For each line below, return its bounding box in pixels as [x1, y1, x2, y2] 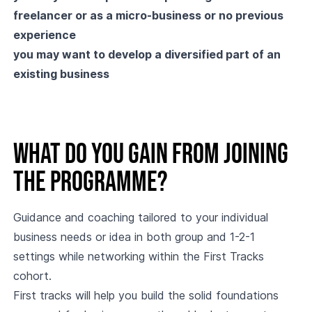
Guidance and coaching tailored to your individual [13, 210, 268, 224]
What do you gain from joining [13, 138, 288, 171]
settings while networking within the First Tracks [13, 249, 264, 263]
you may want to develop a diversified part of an [13, 47, 281, 61]
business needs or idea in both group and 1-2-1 [13, 230, 255, 244]
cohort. [13, 269, 52, 283]
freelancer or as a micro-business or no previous [13, 8, 283, 22]
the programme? [13, 166, 168, 199]
